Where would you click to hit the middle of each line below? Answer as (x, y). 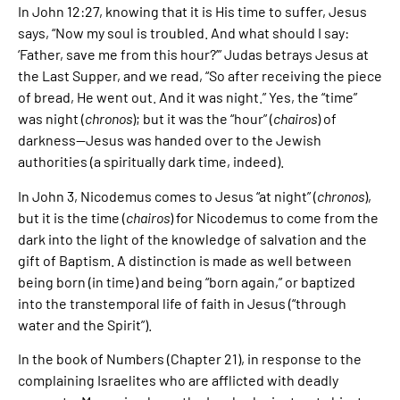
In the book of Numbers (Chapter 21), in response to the (190, 359)
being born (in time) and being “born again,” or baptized (187, 281)
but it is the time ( (72, 217)
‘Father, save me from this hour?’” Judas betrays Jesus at (193, 54)
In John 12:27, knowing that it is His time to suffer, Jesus (192, 12)
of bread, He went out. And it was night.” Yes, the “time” (187, 97)
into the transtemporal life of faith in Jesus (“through (182, 303)
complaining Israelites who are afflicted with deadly (178, 380)
